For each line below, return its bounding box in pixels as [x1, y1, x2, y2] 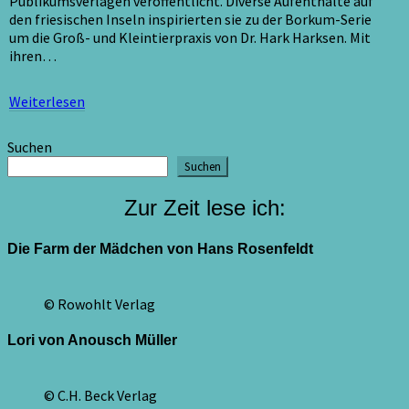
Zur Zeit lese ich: [123, 195, 286, 221]
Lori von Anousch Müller [7, 332, 177, 349]
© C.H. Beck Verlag [44, 386, 157, 405]
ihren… [9, 47, 57, 66]
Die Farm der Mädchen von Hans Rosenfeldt [7, 240, 313, 257]
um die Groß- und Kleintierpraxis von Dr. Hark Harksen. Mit [9, 28, 371, 47]
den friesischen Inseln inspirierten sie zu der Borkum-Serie [9, 10, 372, 29]
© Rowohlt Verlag [44, 294, 155, 313]
